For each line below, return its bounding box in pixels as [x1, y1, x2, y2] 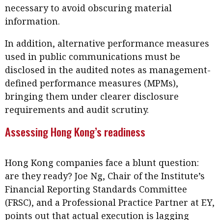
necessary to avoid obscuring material [5, 2, 172, 14]
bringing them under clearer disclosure [5, 90, 179, 103]
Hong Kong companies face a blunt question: [5, 157, 199, 169]
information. [5, 15, 60, 27]
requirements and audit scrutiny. [5, 104, 149, 116]
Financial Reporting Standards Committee [5, 183, 187, 195]
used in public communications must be [5, 51, 180, 63]
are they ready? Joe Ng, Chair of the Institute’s [5, 170, 205, 182]
